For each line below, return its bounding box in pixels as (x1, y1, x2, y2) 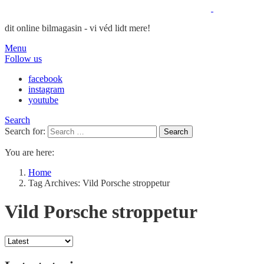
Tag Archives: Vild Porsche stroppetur (28, 178, 170, 188)
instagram (28, 84, 64, 94)
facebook (28, 74, 62, 84)
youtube (28, 95, 58, 105)
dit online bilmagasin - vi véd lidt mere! (5, 23, 150, 33)
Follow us (5, 54, 42, 64)
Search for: (5, 126, 45, 136)
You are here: (5, 147, 54, 157)
